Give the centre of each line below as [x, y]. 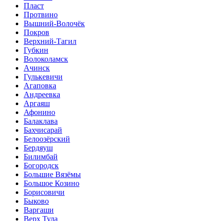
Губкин [36, 50]
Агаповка [40, 85]
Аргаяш [37, 103]
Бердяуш [38, 147]
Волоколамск [46, 59]
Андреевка [42, 94]
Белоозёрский [47, 139]
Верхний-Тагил [50, 41]
